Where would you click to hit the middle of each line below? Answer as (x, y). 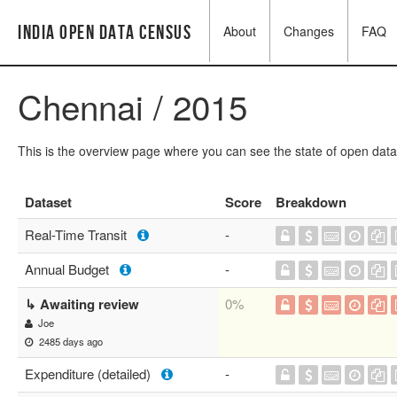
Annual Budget (72, 269)
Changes (309, 31)
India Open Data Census (105, 33)
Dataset (48, 202)
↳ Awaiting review (82, 304)
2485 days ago (68, 341)
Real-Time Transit (81, 234)
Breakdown (311, 202)
